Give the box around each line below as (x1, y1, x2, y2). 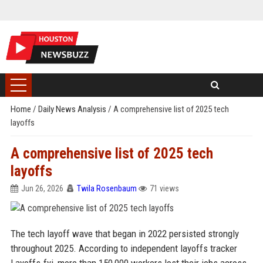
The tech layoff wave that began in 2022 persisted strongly (10, 228, 239, 240)
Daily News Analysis (38, 104, 108, 114)
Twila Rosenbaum (76, 184, 137, 193)
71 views (149, 184, 179, 193)
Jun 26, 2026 (21, 184, 63, 193)
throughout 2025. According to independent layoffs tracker (10, 242, 237, 254)
